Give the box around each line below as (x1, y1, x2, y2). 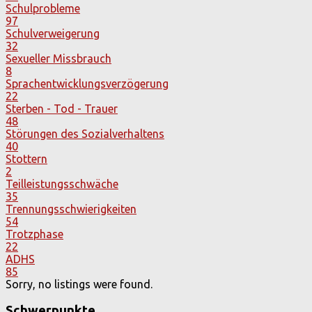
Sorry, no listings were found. (6, 277, 153, 290)
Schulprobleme (6, 1, 80, 15)
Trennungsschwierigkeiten (6, 202, 136, 215)
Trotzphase (6, 227, 63, 240)
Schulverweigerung (6, 26, 100, 40)
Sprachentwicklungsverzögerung (6, 77, 169, 90)
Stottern (6, 152, 47, 165)
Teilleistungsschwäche (6, 177, 118, 190)
